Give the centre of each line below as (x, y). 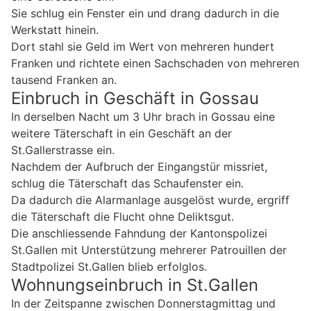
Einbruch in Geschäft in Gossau (135, 99)
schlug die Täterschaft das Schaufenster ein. (127, 184)
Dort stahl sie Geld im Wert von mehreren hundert (143, 47)
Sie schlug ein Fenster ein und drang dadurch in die (145, 14)
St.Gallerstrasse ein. (63, 150)
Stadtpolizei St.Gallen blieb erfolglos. (109, 267)
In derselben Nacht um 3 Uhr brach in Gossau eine (143, 117)
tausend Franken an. (64, 80)
